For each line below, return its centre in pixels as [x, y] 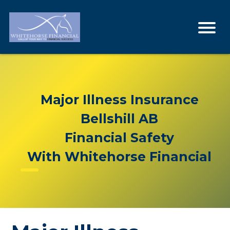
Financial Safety [120, 138]
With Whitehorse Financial [120, 157]
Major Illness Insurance [119, 100]
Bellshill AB [120, 119]
